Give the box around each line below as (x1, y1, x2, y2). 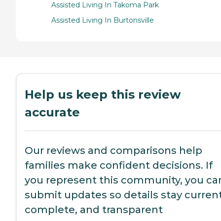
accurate (25, 105, 80, 120)
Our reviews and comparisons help (25, 145, 202, 157)
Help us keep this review (25, 87, 181, 102)
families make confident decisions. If (25, 159, 213, 172)
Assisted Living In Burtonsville (51, 16, 154, 25)
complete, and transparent (25, 204, 163, 216)
